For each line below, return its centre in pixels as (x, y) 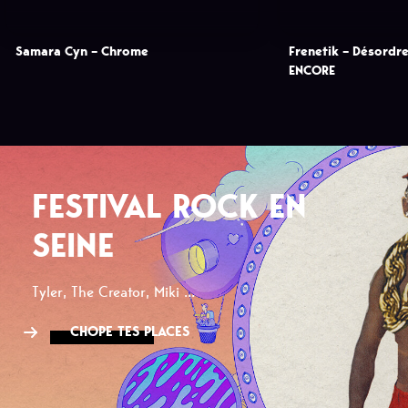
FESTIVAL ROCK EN (169, 207)
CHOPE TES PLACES (130, 332)
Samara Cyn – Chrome (82, 51)
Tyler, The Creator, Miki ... (113, 292)
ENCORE (312, 70)
